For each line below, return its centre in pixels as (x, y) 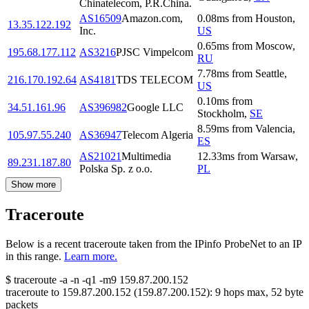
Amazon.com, (152, 19)
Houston (274, 19)
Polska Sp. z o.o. (116, 169)
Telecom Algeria (157, 135)
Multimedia (146, 157)
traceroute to (32, 292)
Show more (33, 185)
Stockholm (221, 114)
